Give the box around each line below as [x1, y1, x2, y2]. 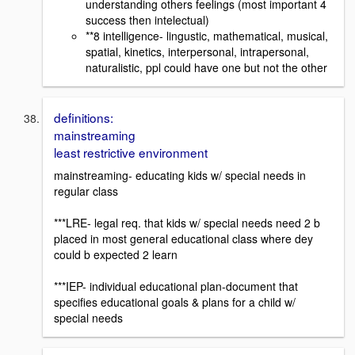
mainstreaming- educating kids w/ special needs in [54, 167, 306, 184]
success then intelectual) [86, 12, 209, 29]
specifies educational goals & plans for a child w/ [54, 294, 296, 311]
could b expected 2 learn [54, 246, 177, 263]
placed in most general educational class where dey [54, 231, 313, 247]
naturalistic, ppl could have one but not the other [86, 59, 327, 76]
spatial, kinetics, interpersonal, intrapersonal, [86, 44, 309, 60]
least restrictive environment [54, 143, 208, 162]
